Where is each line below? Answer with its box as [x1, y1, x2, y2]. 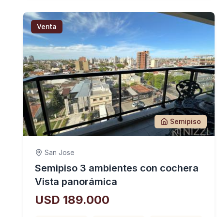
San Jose [45, 148, 75, 156]
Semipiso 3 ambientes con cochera [35, 162, 199, 174]
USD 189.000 [35, 193, 109, 207]
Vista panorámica [35, 176, 117, 187]
